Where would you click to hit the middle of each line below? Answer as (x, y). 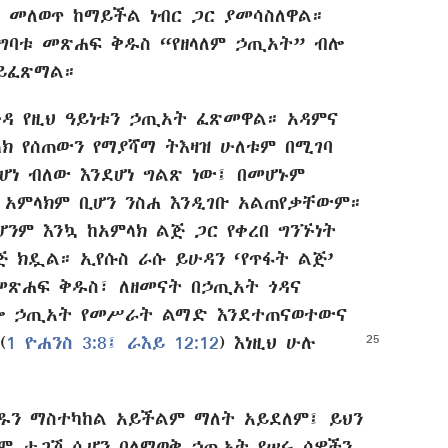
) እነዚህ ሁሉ (267, 343)
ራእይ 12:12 (168, 343)
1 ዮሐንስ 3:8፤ (62, 343)
